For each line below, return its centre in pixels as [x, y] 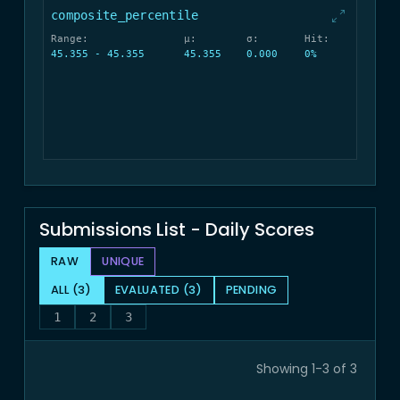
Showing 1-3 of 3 [307, 368]
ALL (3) [71, 290]
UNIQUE [123, 262]
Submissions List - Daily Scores [177, 229]
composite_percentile [125, 16]
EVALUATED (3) [158, 290]
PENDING [251, 290]
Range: [70, 38]
